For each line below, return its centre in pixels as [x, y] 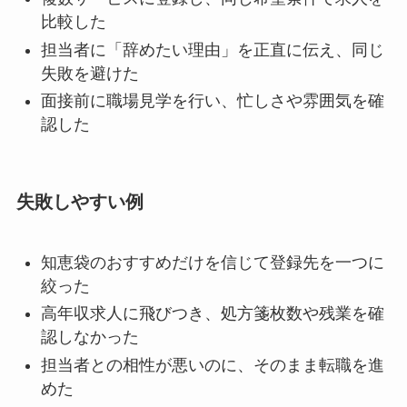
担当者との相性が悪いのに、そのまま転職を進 [212, 365]
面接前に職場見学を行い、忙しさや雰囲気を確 [212, 101]
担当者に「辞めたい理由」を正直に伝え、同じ [212, 50]
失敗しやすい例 [79, 202]
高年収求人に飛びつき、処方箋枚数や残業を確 [212, 314]
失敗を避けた [89, 73]
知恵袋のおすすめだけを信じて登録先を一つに [212, 262]
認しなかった [89, 338]
